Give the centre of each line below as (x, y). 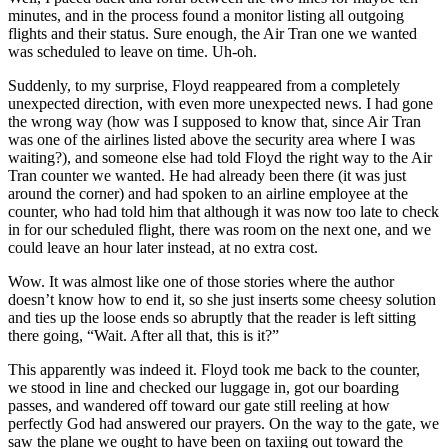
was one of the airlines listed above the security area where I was (211, 139)
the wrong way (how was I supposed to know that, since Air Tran (214, 121)
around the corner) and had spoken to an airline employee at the (208, 193)
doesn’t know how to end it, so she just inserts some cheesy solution (222, 299)
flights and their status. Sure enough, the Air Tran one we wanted (212, 33)
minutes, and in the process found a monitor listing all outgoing (206, 15)
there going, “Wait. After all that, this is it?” (143, 335)
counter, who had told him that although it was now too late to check (223, 211)
